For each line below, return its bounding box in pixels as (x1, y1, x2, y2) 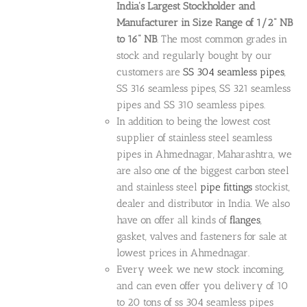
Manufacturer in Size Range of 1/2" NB (116, 16, 293, 29)
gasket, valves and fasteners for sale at (116, 230, 288, 243)
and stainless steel (116, 181, 201, 194)
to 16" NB (116, 33, 158, 46)
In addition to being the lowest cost (116, 115, 271, 128)
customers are (116, 66, 184, 79)
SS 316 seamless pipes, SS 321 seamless (116, 82, 291, 95)
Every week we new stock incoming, (116, 263, 285, 276)
